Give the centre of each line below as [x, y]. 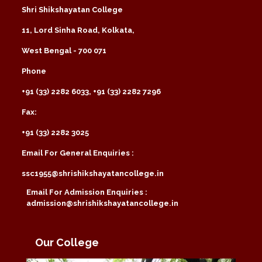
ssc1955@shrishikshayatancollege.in [93, 173]
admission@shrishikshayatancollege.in [102, 203]
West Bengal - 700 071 [64, 50]
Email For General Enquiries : [78, 153]
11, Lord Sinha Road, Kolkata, [78, 30]
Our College [67, 242]
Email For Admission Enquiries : [87, 192]
